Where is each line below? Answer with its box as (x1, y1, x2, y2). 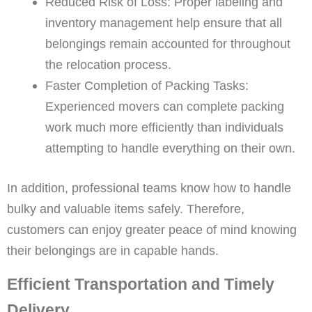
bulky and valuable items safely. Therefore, (7, 201, 244, 217)
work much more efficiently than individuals (45, 120, 283, 134)
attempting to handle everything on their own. (45, 141, 295, 155)
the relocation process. (45, 57, 171, 72)
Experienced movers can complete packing (45, 99, 284, 114)
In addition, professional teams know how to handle (7, 180, 291, 196)
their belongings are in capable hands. (7, 243, 219, 258)
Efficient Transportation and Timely (7, 275, 274, 294)
